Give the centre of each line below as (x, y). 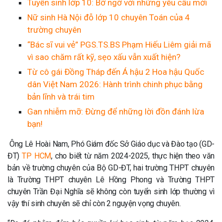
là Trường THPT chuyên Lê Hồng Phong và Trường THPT (111, 180)
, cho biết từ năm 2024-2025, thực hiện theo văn (133, 156)
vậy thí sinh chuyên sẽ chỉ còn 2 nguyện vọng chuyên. (94, 203)
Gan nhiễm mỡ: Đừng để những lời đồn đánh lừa (116, 111)
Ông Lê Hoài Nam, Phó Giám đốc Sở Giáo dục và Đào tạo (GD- (111, 144)
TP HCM (36, 156)
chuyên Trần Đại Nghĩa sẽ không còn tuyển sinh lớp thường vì (111, 192)
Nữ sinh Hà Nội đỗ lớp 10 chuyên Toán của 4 (109, 17)
